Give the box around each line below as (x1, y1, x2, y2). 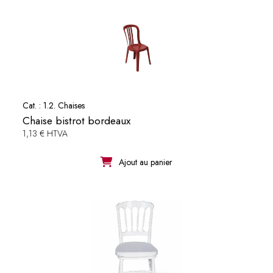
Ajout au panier (118, 155, 172, 168)
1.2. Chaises (43, 99, 85, 112)
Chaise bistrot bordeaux (22, 112, 130, 129)
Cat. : (22, 99, 43, 112)
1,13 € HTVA (22, 127, 68, 140)
